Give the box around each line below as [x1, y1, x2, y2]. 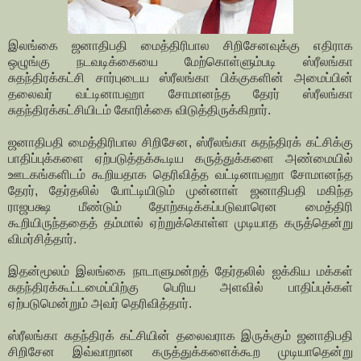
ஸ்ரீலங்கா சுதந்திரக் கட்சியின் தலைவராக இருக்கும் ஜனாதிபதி [8, 329, 353, 343]
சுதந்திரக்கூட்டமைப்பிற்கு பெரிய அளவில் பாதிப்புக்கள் [8, 280, 353, 295]
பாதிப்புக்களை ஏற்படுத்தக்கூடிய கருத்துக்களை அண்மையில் [8, 151, 353, 166]
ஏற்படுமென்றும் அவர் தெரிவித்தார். [8, 297, 192, 311]
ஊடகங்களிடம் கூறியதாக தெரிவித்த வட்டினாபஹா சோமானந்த [8, 168, 353, 182]
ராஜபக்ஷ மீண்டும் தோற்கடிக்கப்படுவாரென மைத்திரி [8, 200, 353, 214]
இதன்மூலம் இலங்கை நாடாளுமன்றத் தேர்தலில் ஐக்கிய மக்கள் [8, 264, 353, 279]
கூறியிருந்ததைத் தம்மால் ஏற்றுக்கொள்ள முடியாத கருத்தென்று [8, 216, 353, 230]
